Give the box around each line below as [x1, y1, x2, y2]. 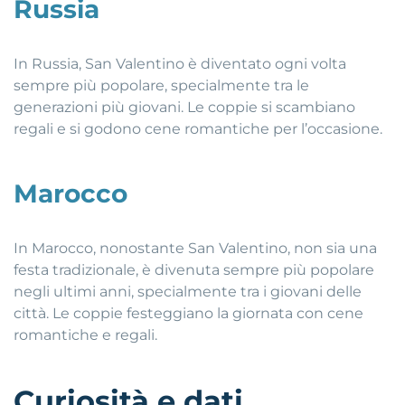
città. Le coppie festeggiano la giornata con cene [14, 304, 363, 322]
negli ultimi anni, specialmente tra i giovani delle [14, 282, 362, 300]
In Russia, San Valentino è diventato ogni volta [14, 54, 346, 72]
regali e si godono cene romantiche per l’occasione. [14, 119, 382, 137]
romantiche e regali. [14, 325, 157, 344]
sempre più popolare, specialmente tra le [14, 76, 309, 94]
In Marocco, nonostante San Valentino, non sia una [14, 239, 377, 257]
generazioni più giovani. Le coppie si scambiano [14, 98, 355, 116]
